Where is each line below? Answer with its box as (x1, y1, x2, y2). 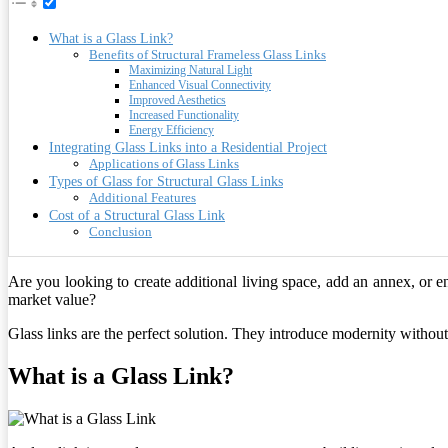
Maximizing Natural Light (129, 63, 252, 77)
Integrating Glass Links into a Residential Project (49, 138, 327, 155)
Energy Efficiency (129, 123, 214, 137)
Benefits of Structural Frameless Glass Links (89, 46, 326, 62)
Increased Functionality (129, 108, 239, 122)
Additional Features (89, 189, 196, 205)
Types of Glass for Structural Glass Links (49, 172, 283, 189)
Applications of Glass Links (89, 155, 239, 171)
